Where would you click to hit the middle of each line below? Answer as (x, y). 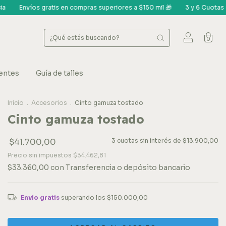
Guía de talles (60, 73)
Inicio (16, 103)
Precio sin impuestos (40, 155)
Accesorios (49, 103)
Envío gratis (40, 197)
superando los (84, 197)
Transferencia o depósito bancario (128, 167)
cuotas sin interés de (150, 140)
